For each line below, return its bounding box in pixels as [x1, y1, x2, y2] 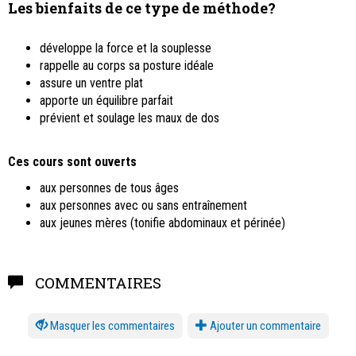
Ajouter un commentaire [207, 319, 321, 334]
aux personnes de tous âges [40, 180, 179, 196]
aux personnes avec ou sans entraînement [40, 198, 247, 214]
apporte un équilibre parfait [40, 93, 173, 109]
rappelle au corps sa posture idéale [40, 58, 214, 74]
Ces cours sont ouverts [8, 154, 172, 170]
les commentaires [91, 319, 175, 334]
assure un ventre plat [40, 75, 143, 91]
